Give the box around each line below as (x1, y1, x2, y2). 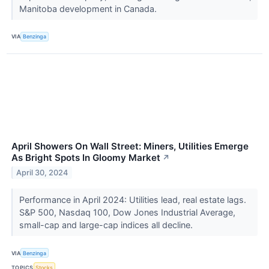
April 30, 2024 (16, 168, 68, 177)
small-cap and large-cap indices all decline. (19, 219, 195, 230)
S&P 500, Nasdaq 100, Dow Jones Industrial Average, (19, 207, 235, 217)
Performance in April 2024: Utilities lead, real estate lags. (19, 194, 246, 205)
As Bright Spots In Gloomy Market (11, 152, 160, 163)
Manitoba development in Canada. (19, 3, 159, 14)
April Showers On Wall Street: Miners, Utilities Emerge (11, 141, 249, 152)
